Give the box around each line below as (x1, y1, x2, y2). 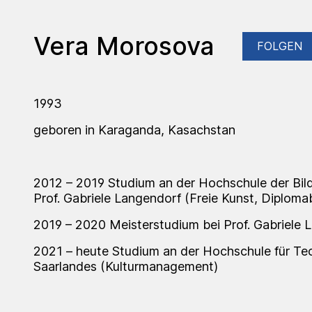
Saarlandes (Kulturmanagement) (33, 258, 218, 274)
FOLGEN (257, 38, 302, 53)
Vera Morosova (33, 30, 214, 61)
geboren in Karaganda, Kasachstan (33, 122, 235, 137)
